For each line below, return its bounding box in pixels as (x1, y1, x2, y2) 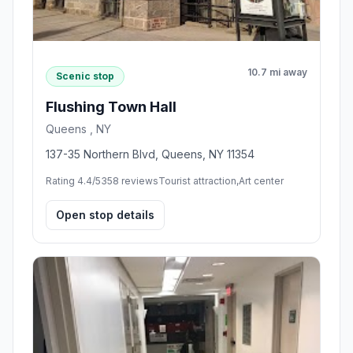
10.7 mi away (247, 66, 307, 79)
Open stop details (56, 207, 154, 221)
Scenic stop (56, 69, 114, 82)
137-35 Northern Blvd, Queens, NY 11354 (46, 147, 255, 161)
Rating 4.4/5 (46, 174, 101, 187)
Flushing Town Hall (46, 98, 176, 115)
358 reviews (101, 174, 158, 187)
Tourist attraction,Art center (158, 174, 284, 187)
